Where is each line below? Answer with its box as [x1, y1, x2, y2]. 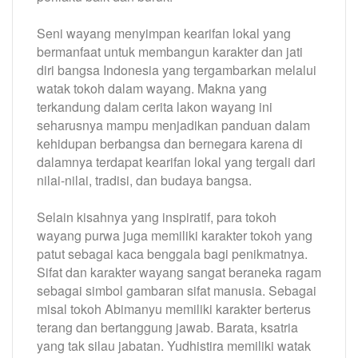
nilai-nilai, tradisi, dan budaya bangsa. [37, 170, 255, 189]
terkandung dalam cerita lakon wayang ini [37, 97, 272, 116]
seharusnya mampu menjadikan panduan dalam [37, 115, 310, 134]
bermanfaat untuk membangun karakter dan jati [37, 42, 303, 61]
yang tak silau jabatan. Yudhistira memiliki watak [37, 336, 311, 355]
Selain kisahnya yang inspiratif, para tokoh [37, 207, 276, 226]
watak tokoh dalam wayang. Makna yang [37, 78, 267, 97]
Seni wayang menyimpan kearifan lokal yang [37, 23, 291, 42]
